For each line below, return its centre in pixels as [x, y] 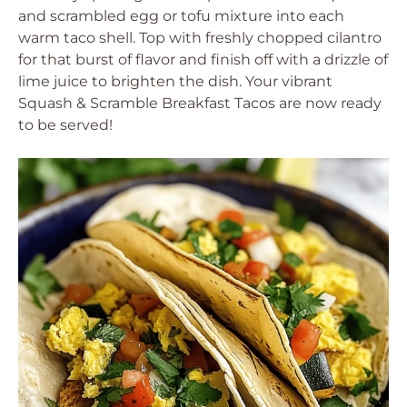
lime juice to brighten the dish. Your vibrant [175, 81]
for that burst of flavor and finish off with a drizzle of [203, 60]
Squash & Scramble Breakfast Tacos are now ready [200, 103]
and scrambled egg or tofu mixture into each [181, 16]
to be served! [65, 125]
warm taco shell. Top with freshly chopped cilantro [200, 38]
